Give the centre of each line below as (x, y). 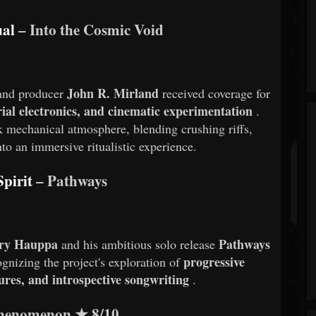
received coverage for (217, 93)
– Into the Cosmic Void (90, 29)
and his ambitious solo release (140, 244)
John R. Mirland (113, 93)
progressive (214, 262)
